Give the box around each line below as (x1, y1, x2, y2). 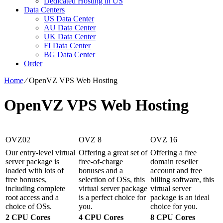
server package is (5, 157, 59, 166)
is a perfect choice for (79, 193, 146, 202)
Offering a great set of (79, 148, 147, 157)
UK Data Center (44, 32, 96, 41)
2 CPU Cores (5, 213, 50, 222)
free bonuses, (5, 175, 47, 184)
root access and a (5, 193, 59, 202)
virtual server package (79, 184, 147, 193)
